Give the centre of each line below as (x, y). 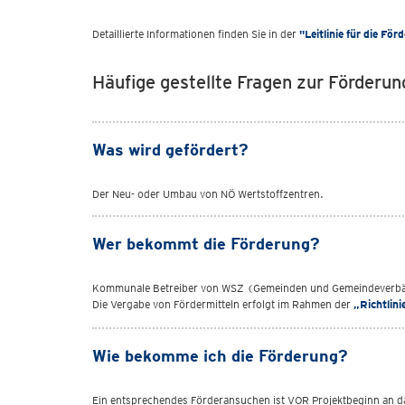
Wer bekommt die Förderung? (206, 244)
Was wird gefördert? (170, 150)
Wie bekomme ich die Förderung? (222, 356)
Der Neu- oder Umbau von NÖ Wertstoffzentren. (211, 194)
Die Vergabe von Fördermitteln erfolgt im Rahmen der (223, 304)
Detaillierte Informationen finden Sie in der (196, 34)
